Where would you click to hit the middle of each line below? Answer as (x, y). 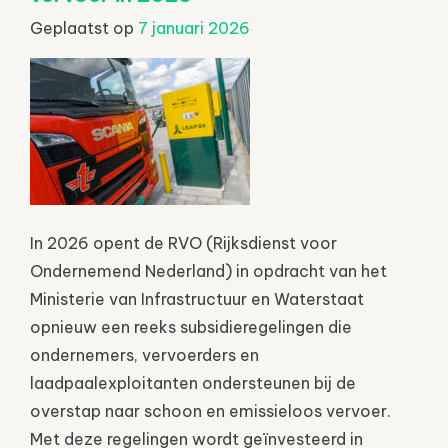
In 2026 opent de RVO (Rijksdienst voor (183, 242)
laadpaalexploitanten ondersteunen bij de (193, 382)
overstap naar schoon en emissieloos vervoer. (210, 410)
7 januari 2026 (194, 27)
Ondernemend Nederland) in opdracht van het (208, 270)
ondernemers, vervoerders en (144, 354)
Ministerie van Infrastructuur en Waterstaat (197, 298)
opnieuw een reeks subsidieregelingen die (191, 326)
